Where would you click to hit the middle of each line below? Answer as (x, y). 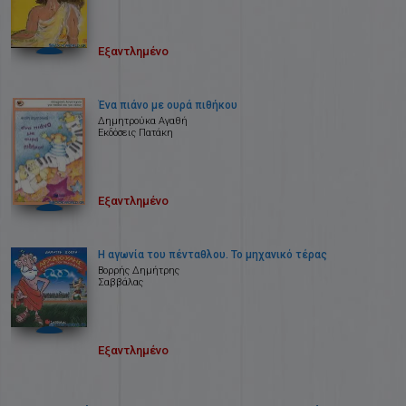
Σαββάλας (121, 282)
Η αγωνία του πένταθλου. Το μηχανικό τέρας (213, 255)
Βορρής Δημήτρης (139, 271)
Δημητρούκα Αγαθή (143, 121)
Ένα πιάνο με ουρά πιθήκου (168, 105)
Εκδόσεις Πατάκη (135, 133)
